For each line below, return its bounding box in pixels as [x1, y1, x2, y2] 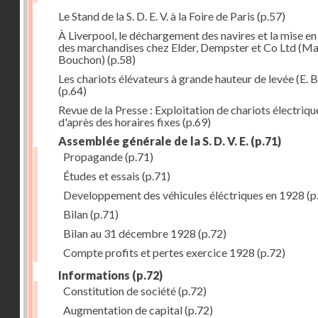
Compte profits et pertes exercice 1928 [63, 246, 255, 259]
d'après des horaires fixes [58, 115, 180, 128]
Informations [58, 268, 130, 282]
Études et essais [63, 169, 140, 182]
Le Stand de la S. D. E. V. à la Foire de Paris [58, 9, 255, 23]
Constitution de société [63, 284, 176, 297]
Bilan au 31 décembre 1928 [63, 226, 196, 240]
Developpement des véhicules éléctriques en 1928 [63, 188, 305, 202]
